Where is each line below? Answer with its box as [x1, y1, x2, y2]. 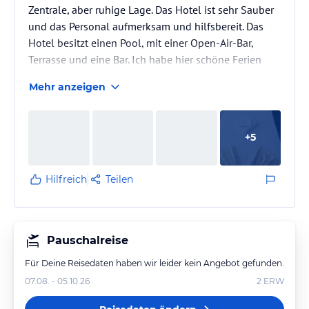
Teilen [106, 172, 133, 186]
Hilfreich [46, 172, 87, 186]
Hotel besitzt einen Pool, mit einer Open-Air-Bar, [28, 36, 253, 50]
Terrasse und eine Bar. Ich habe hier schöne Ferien [28, 52, 261, 66]
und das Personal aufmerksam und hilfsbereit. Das [28, 19, 263, 33]
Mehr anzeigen [29, 81, 106, 93]
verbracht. [28, 69, 74, 83]
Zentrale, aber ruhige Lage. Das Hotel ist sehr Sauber [28, 3, 274, 17]
